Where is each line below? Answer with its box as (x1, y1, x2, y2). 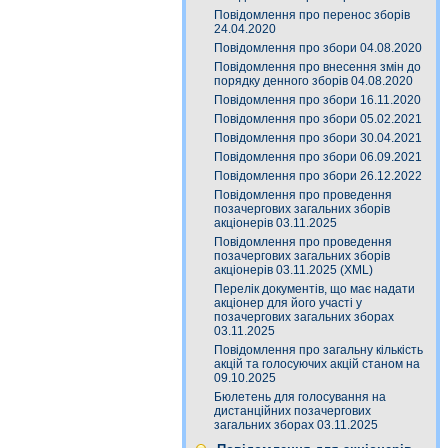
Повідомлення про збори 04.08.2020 (214, 41, 422, 55)
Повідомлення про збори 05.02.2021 (214, 112, 422, 126)
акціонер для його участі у (214, 296, 362, 310)
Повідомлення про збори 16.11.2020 (214, 93, 421, 107)
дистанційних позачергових (214, 404, 371, 418)
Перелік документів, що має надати (214, 282, 415, 296)
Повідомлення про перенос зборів (214, 8, 410, 22)
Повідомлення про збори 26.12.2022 (214, 169, 422, 183)
